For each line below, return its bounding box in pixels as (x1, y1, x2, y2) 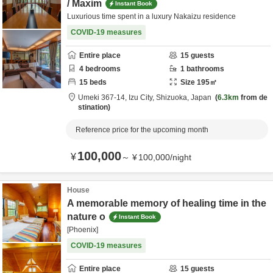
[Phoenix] (67, 225, 98, 234)
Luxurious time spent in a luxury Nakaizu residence (67, 12, 236, 21)
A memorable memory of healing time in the (67, 198, 266, 208)
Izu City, (129, 93, 156, 102)
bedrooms (83, 65, 121, 73)
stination (78, 103, 108, 112)
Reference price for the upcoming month (76, 126, 208, 134)
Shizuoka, (156, 93, 191, 102)
